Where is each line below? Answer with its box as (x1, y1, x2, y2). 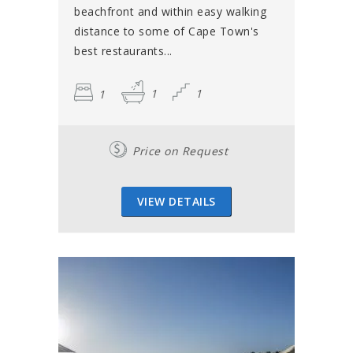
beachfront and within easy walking (74, 4, 266, 20)
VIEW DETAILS (136, 194, 216, 210)
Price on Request (132, 143, 228, 159)
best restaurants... (74, 43, 173, 59)
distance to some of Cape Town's (74, 24, 259, 39)
